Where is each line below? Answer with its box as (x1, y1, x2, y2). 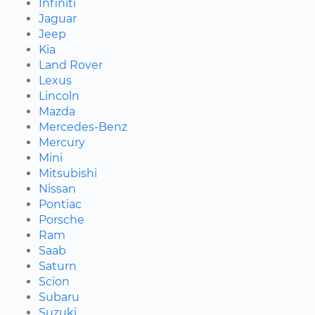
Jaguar (39, 11, 77, 25)
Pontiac (39, 197, 82, 211)
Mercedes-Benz (39, 120, 127, 134)
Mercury (39, 135, 85, 149)
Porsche (39, 212, 84, 226)
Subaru (39, 290, 79, 304)
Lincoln (39, 89, 79, 103)
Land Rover (39, 58, 103, 72)
